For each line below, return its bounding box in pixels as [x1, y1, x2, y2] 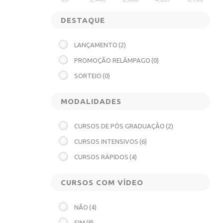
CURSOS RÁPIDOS [74, 153, 128, 160]
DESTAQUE [61, 16, 105, 24]
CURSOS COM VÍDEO [61, 178, 143, 187]
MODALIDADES [61, 97, 121, 106]
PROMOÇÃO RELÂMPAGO [74, 57, 150, 64]
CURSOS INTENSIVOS [74, 138, 138, 145]
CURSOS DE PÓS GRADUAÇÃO [74, 122, 165, 129]
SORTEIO [74, 72, 102, 79]
